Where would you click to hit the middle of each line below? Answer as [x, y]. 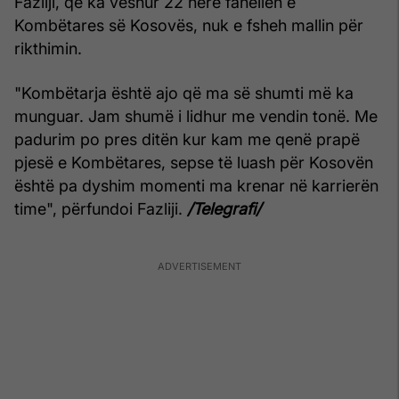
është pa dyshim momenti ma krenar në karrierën [196, 186]
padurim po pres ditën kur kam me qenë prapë [187, 140]
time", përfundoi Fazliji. [101, 209]
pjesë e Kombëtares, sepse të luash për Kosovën [194, 163]
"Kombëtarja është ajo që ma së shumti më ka [184, 94]
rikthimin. [48, 49]
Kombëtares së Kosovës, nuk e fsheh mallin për [189, 26]
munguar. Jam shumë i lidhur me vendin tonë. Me [196, 117]
